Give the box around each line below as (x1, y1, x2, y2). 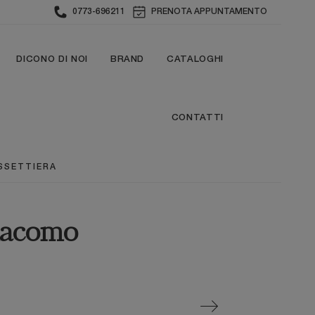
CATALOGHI (167, 56, 224, 63)
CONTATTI (171, 114, 224, 122)
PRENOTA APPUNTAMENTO (151, 8, 267, 15)
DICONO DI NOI (16, 56, 88, 63)
